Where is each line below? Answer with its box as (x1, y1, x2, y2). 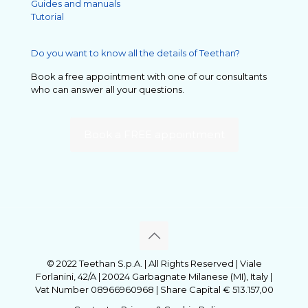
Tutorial (31, 10, 64, 22)
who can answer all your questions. (31, 83, 184, 95)
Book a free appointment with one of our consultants (31, 70, 267, 82)
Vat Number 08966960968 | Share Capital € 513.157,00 (34, 283, 274, 295)
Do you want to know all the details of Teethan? (31, 47, 240, 58)
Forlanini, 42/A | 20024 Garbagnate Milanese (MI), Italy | (36, 270, 272, 282)
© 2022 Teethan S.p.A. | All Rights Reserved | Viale (46, 257, 262, 269)
